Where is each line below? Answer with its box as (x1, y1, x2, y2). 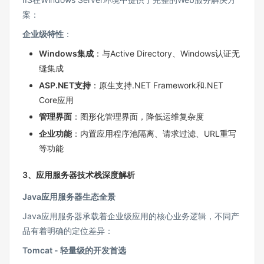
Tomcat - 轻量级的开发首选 (22, 245, 126, 255)
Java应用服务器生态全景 (22, 191, 115, 202)
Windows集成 (39, 48, 94, 59)
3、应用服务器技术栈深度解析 (22, 169, 135, 180)
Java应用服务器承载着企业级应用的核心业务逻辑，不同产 (22, 210, 239, 221)
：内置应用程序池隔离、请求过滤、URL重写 (72, 128, 236, 138)
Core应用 (39, 94, 74, 105)
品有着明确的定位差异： (22, 225, 113, 236)
